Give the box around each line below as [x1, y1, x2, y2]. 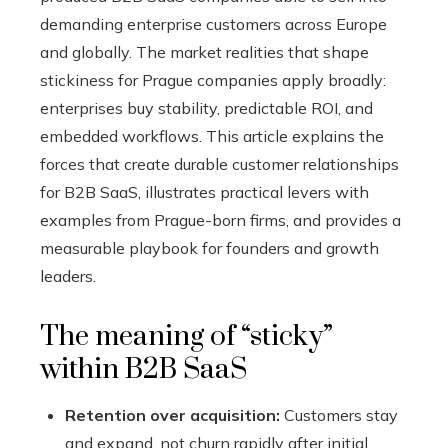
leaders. [40, 266, 96, 287]
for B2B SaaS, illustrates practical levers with [40, 182, 369, 203]
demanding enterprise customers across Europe [40, 14, 387, 35]
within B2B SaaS [40, 352, 247, 388]
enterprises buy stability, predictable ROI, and [40, 98, 373, 119]
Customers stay [280, 405, 398, 426]
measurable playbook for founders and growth [40, 238, 379, 259]
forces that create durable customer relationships [40, 154, 399, 175]
